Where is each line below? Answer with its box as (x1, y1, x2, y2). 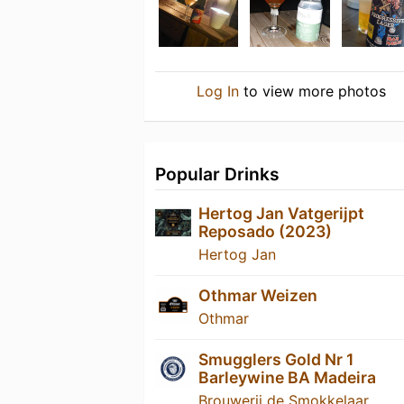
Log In (196, 82, 239, 101)
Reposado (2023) (198, 222, 332, 242)
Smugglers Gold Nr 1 (198, 350, 353, 370)
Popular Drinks (155, 163, 280, 186)
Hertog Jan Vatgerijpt (198, 204, 364, 224)
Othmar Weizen (198, 286, 317, 306)
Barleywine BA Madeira (198, 368, 376, 388)
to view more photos (238, 82, 386, 101)
